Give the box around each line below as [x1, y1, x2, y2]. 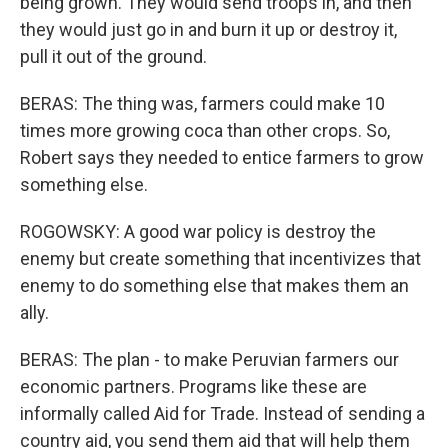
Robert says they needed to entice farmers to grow [20, 147, 424, 168]
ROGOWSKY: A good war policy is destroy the [20, 221, 376, 242]
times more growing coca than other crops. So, [20, 120, 390, 141]
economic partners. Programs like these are [20, 376, 367, 397]
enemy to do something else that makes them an [20, 275, 409, 296]
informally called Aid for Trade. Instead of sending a [20, 403, 425, 424]
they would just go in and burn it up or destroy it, [20, 19, 397, 40]
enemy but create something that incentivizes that [20, 248, 421, 269]
